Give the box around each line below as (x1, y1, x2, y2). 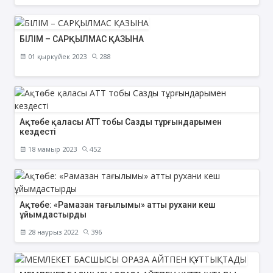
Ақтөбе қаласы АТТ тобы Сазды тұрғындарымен (19, 116, 222, 127)
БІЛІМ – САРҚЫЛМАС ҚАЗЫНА (19, 34, 144, 44)
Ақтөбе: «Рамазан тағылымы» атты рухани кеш (19, 199, 216, 210)
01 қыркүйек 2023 (26, 51, 87, 61)
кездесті (19, 126, 56, 136)
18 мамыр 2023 (26, 144, 77, 154)
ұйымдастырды (19, 209, 87, 219)
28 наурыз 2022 (26, 227, 78, 236)
